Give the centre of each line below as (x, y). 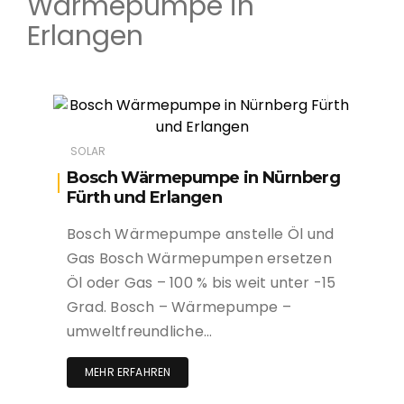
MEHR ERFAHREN (128, 372)
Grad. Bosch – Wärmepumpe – (179, 308)
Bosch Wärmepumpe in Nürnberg (204, 178)
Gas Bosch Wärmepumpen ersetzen (199, 259)
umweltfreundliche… (140, 332)
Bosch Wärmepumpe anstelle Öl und (201, 234)
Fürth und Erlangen (145, 198)
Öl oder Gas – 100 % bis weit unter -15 (202, 283)
